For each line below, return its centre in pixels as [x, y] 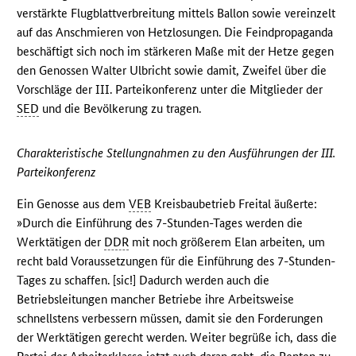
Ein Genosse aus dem [73, 203]
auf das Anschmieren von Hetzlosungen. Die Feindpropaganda [175, 32]
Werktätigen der [61, 242]
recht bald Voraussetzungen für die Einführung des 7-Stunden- [176, 261]
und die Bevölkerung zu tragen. [120, 108]
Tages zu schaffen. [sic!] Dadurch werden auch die [143, 280]
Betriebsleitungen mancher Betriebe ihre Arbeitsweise [156, 299]
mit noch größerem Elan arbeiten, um [227, 242]
